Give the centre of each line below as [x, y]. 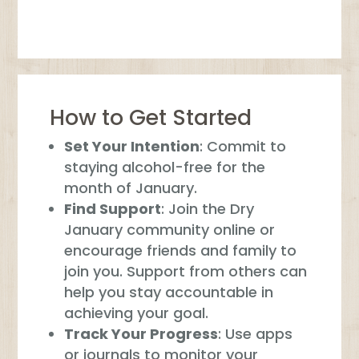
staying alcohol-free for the [165, 167]
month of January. [131, 188]
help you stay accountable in [169, 292]
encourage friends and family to [181, 251]
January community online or [170, 230]
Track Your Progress [141, 334]
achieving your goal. [137, 313]
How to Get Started [151, 118]
